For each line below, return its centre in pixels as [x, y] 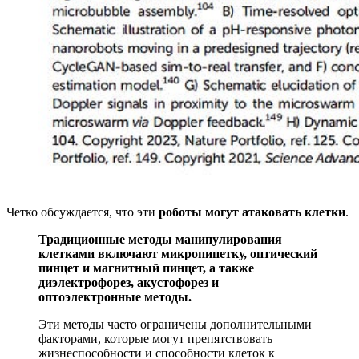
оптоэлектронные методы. [117, 297]
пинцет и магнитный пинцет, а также [146, 268]
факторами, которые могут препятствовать [155, 339]
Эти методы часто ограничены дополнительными [175, 325]
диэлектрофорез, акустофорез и [129, 283]
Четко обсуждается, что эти [83, 212]
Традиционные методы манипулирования [160, 240]
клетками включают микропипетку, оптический [178, 254]
